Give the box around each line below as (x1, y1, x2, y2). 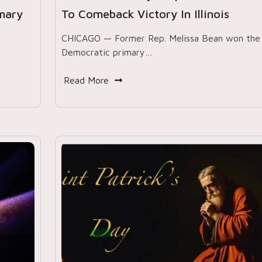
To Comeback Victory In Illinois (61, 7, 229, 20)
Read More (63, 75, 109, 85)
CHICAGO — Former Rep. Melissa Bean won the (61, 33, 260, 43)
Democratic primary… (61, 47, 153, 57)
